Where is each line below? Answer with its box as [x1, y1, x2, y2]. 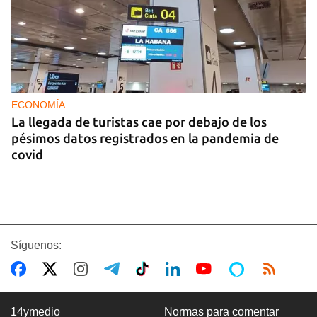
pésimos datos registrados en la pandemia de [11, 130, 279, 145]
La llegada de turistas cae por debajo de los [11, 114, 267, 129]
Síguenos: [11, 238, 62, 251]
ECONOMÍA [11, 98, 65, 110]
